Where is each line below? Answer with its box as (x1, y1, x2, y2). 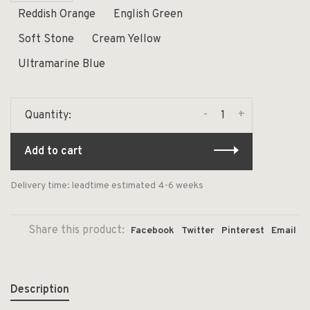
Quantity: (25, 108, 71, 122)
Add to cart (24, 144, 82, 158)
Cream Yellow (92, 32, 161, 46)
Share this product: (28, 223, 125, 237)
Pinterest (221, 224, 264, 237)
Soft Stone (18, 32, 74, 46)
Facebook (131, 224, 174, 237)
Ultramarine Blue (18, 57, 105, 71)
